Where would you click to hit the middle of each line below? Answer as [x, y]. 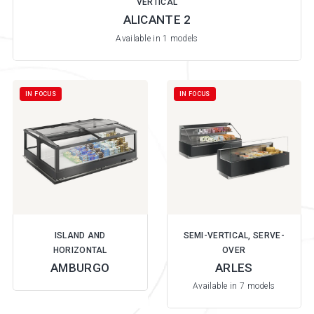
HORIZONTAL [80, 251]
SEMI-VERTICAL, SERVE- [234, 236]
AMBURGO [80, 268]
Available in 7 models [234, 286]
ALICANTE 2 [157, 20]
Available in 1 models [157, 38]
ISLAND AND [80, 236]
